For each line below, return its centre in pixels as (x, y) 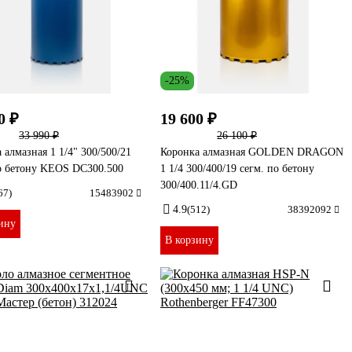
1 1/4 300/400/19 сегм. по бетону (237, 168)
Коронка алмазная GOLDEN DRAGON (252, 152)
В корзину (189, 240)
